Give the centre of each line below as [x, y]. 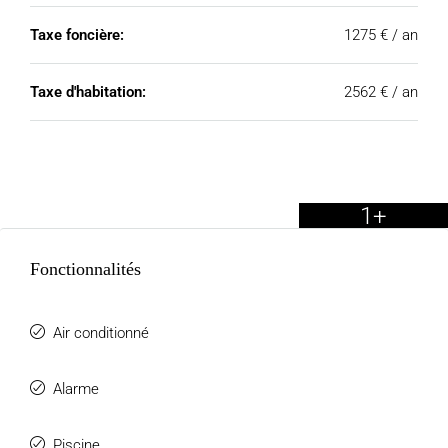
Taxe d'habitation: [88, 92]
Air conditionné [101, 333]
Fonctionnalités [85, 269]
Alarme [76, 389]
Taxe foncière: [77, 35]
